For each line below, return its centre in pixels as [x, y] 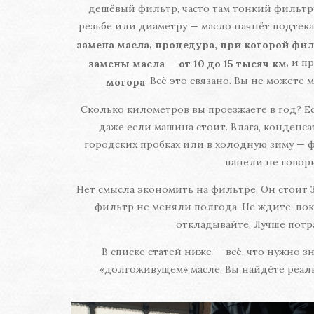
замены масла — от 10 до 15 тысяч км [187, 63]
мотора [125, 82]
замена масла [113, 45]
